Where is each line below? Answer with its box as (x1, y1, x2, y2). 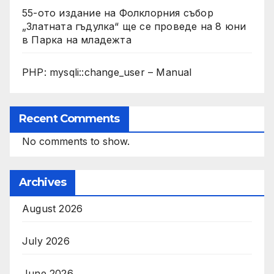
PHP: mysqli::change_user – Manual (22, 66, 192, 79)
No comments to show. (22, 135, 130, 148)
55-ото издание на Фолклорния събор (22, 7, 213, 20)
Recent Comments (19, 112, 120, 126)
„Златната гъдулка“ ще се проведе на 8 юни (22, 20, 246, 33)
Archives (19, 176, 66, 190)
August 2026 (22, 202, 83, 215)
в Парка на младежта (22, 34, 131, 46)
